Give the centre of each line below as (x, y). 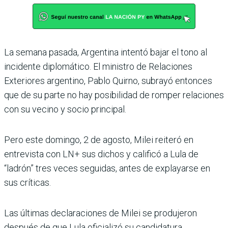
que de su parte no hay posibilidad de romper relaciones (114, 95)
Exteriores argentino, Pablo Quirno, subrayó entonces (108, 81)
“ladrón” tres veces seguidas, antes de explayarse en (107, 168)
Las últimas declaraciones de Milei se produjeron (101, 213)
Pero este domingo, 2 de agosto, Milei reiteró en (99, 140)
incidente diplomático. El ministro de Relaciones (98, 67)
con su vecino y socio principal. (65, 109)
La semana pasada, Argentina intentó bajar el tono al (106, 52)
